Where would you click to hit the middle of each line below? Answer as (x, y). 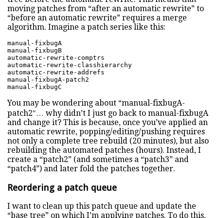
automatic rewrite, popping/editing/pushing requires (106, 131)
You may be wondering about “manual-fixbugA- (96, 103)
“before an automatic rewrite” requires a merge (97, 18)
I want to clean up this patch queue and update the (102, 206)
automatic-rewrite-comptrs (56, 57)
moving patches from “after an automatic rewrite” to (106, 8)
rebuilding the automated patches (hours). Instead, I (104, 150)
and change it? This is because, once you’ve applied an (108, 122)
